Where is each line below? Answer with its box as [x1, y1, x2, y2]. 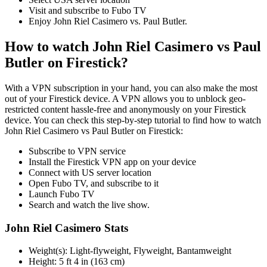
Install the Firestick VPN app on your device [29, 156, 196, 167]
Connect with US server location [29, 167, 151, 178]
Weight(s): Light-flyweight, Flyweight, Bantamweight [29, 246, 231, 256]
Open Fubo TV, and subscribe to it [29, 178, 159, 188]
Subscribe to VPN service [29, 145, 126, 156]
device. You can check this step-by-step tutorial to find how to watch [5, 114, 261, 125]
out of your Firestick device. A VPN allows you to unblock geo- [5, 93, 246, 104]
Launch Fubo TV [29, 188, 95, 199]
